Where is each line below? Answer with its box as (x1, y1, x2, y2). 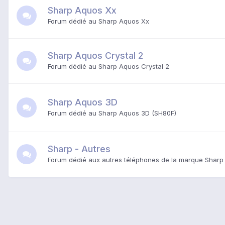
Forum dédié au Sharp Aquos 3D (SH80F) (48, 108, 176, 117)
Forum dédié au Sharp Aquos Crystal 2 (48, 62, 169, 70)
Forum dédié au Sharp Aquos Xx (48, 17, 149, 25)
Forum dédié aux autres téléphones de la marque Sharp (48, 155, 223, 164)
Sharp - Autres (48, 143, 110, 154)
